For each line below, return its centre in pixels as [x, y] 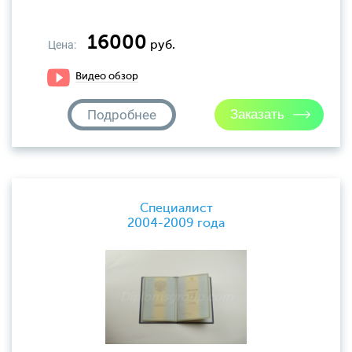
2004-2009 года [176, 224]
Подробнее [121, 115]
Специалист [176, 209]
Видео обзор [107, 77]
